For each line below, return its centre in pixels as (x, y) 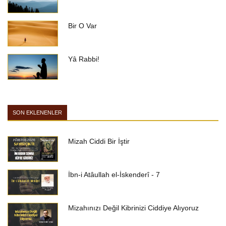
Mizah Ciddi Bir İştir (99, 142)
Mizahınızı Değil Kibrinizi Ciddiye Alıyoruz (133, 208)
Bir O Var (82, 26)
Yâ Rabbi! (84, 59)
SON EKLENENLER (37, 113)
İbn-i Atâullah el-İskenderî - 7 (114, 175)
